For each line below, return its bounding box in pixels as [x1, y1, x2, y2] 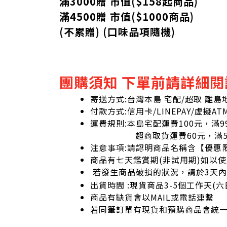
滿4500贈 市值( [59, 9, 136, 24]
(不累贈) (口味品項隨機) [59, 24, 175, 39]
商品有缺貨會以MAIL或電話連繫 [90, 191, 214, 203]
